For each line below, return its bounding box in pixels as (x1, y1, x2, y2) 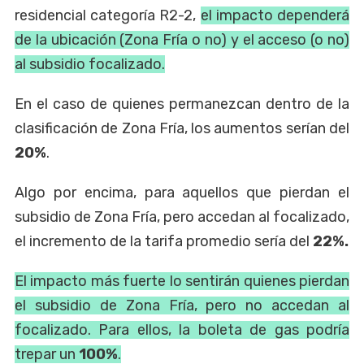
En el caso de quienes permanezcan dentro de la (15, 95, 349, 114)
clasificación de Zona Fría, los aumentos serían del (15, 119, 349, 138)
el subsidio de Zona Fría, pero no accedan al (15, 297, 349, 315)
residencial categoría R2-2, (15, 6, 201, 25)
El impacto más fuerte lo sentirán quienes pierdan (15, 272, 349, 291)
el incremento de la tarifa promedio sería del (15, 232, 310, 251)
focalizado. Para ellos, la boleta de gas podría (15, 321, 349, 340)
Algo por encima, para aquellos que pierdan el (15, 184, 349, 202)
